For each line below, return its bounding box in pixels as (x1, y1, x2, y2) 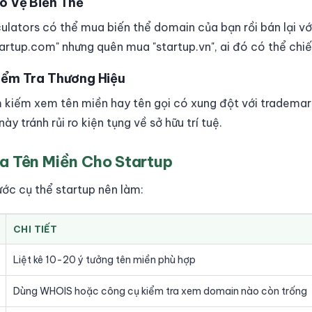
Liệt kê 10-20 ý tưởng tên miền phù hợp (13, 253, 196, 266)
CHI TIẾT (13, 224, 58, 235)
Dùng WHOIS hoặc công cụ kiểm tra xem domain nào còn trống (13, 285, 307, 297)
